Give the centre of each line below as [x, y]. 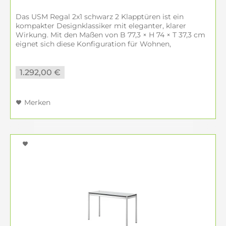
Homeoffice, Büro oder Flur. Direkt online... [91, 53]
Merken [37, 102]
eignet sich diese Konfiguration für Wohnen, [93, 44]
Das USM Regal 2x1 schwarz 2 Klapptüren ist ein [100, 17]
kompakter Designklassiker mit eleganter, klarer [101, 26]
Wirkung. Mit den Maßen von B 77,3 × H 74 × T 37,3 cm [110, 35]
